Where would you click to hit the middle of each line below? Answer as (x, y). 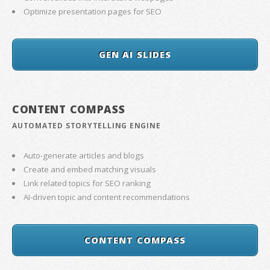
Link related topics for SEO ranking (87, 184)
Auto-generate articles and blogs (84, 156)
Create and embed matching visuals (90, 170)
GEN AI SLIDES (135, 55)
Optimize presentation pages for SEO (93, 12)
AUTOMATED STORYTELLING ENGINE (86, 126)
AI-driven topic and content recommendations (107, 197)
